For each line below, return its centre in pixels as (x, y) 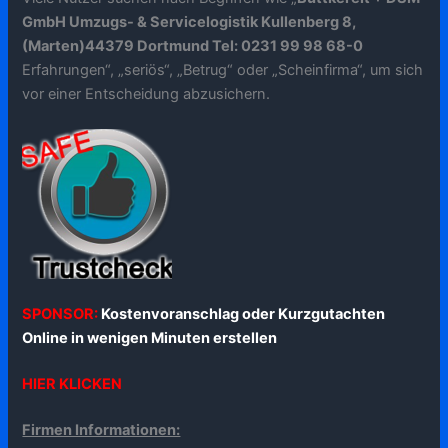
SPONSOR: (62, 314)
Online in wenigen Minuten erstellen (150, 338)
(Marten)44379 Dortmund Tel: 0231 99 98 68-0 (193, 45)
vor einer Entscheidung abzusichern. (146, 93)
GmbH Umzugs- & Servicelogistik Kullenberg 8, (189, 21)
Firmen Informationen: (101, 430)
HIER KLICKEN (72, 384)
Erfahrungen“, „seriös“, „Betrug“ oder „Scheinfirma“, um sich (223, 69)
